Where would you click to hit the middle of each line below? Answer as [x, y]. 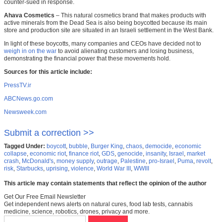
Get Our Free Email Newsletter [45, 197]
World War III [114, 169]
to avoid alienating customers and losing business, [125, 51]
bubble [78, 146]
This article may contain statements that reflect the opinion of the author [105, 184]
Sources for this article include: [48, 72]
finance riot [84, 154]
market [196, 154]
